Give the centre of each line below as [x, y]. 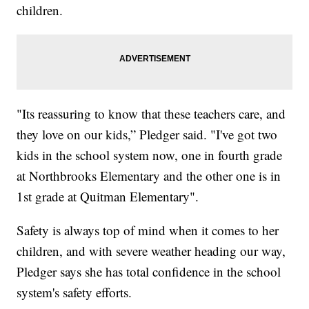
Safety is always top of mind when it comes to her [148, 230]
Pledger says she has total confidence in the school [149, 272]
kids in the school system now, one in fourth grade [150, 155]
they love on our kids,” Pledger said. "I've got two [147, 134]
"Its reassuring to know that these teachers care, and [151, 114]
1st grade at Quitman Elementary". [108, 197]
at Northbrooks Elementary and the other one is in [149, 176]
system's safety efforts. [74, 292]
